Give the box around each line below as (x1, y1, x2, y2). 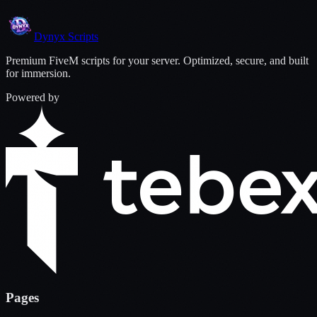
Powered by (6, 91, 59, 104)
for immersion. (6, 67, 71, 80)
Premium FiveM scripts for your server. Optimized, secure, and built (6, 54, 309, 67)
